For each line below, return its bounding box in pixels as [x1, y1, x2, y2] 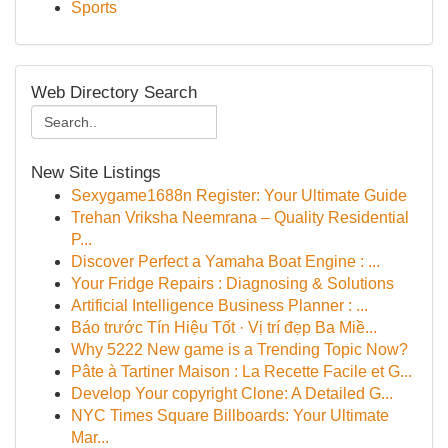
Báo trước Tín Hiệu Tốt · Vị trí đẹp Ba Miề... [71, 319, 377, 336]
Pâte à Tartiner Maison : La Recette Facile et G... [71, 363, 412, 380]
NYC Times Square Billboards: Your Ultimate [71, 407, 389, 424]
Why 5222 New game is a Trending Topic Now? [71, 341, 408, 358]
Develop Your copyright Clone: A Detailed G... [71, 385, 393, 402]
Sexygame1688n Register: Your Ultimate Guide [71, 187, 407, 204]
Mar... [71, 429, 109, 446]
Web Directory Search [31, 83, 197, 102]
